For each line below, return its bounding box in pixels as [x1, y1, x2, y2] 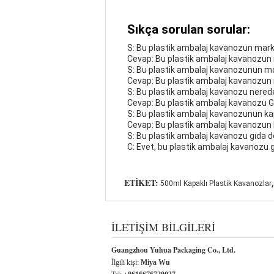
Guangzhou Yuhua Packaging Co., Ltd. [111, 245, 235, 255]
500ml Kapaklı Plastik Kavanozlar [160, 179, 272, 188]
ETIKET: [124, 176, 158, 189]
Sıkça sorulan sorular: [127, 22, 250, 37]
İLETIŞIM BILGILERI [111, 220, 215, 234]
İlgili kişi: [111, 258, 141, 267]
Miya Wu [141, 258, 170, 267]
